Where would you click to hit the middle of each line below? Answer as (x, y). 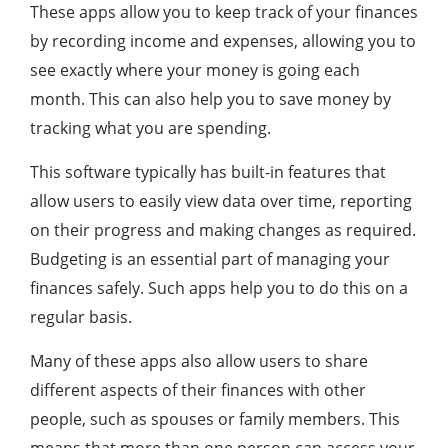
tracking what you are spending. (150, 128)
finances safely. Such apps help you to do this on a (219, 288)
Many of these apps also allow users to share (199, 361)
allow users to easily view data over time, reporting (221, 201)
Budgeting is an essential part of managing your (210, 259)
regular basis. (81, 317)
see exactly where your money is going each (195, 70)
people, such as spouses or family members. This (215, 419)
